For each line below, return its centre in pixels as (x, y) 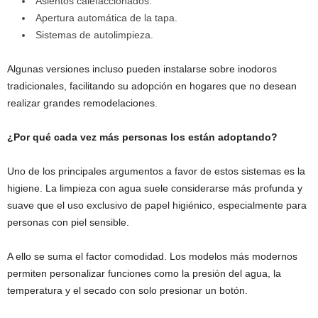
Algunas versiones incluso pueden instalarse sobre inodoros (142, 69)
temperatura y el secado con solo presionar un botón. (127, 291)
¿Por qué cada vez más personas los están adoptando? (142, 137)
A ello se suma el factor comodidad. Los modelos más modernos (152, 257)
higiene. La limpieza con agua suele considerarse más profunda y (155, 188)
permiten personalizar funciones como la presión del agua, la (144, 274)
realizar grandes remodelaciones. (82, 103)
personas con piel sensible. (68, 223)
